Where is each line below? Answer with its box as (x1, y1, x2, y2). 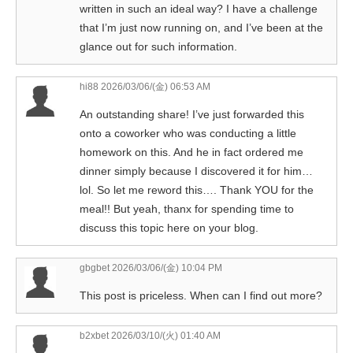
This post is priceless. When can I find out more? (80, 288, 322, 302)
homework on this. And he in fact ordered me (80, 145, 303, 158)
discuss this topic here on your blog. (80, 221, 258, 234)
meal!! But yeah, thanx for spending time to (80, 202, 294, 215)
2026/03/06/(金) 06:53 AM (98, 80, 210, 92)
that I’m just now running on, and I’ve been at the (80, 20, 323, 34)
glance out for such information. (80, 39, 237, 53)
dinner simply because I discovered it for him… (80, 164, 313, 177)
